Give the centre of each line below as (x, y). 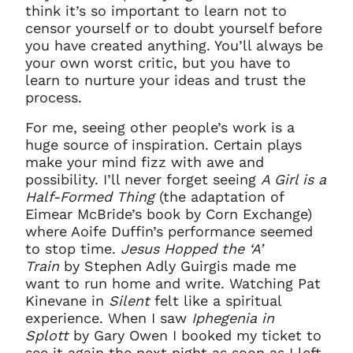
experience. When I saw (108, 318)
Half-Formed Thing (90, 197)
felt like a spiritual (216, 301)
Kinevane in (67, 301)
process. (54, 97)
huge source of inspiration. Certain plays (163, 145)
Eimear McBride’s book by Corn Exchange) (169, 214)
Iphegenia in (233, 318)
